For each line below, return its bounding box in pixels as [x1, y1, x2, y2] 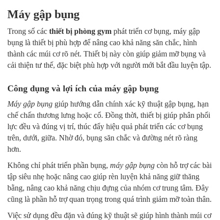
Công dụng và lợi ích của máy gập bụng [7, 83, 159, 94]
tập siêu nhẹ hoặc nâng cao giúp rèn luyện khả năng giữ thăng [7, 172, 199, 181]
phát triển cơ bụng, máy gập [111, 27, 200, 36]
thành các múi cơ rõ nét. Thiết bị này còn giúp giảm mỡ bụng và [7, 50, 206, 58]
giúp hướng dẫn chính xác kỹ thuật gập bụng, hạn [53, 100, 209, 109]
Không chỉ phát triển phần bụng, [7, 161, 110, 170]
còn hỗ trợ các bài [155, 161, 212, 170]
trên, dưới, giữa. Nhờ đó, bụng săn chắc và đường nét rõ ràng [7, 134, 197, 142]
